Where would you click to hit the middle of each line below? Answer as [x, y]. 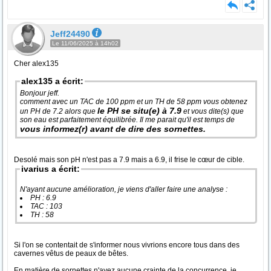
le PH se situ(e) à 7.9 [139, 111]
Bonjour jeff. [41, 93]
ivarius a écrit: [51, 169]
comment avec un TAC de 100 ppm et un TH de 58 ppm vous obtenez [134, 102]
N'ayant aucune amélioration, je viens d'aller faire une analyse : [125, 189]
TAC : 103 [46, 206]
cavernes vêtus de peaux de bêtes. [71, 253]
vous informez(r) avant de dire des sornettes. [113, 129]
